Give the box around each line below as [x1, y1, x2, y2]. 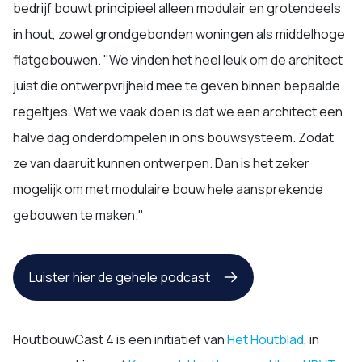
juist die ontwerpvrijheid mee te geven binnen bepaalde [13, 77, 340, 95]
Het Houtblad [227, 330, 304, 348]
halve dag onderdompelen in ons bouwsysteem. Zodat [13, 128, 334, 146]
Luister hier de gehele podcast [29, 268, 210, 286]
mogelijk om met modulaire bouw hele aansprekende [13, 180, 323, 198]
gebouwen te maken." [13, 206, 144, 224]
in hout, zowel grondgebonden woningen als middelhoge [13, 25, 345, 43]
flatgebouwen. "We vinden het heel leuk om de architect [13, 51, 343, 69]
